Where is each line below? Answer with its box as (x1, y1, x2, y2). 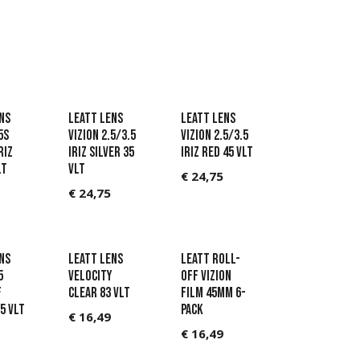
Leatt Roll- (181, 251, 240, 268)
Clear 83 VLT (67, 284, 130, 302)
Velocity (67, 268, 112, 285)
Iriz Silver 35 (67, 144, 134, 162)
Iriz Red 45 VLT (181, 144, 253, 162)
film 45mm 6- (181, 284, 246, 302)
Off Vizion (181, 268, 231, 285)
